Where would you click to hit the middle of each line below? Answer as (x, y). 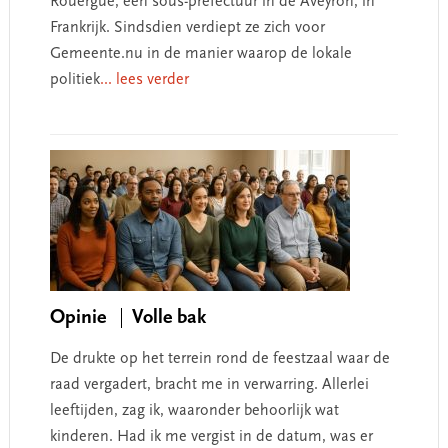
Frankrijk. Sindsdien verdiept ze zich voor (187, 27)
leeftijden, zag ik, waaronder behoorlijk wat (194, 410)
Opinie (80, 317)
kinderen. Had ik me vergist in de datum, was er (211, 436)
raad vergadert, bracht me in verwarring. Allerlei (209, 384)
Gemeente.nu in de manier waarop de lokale (200, 53)
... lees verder (144, 79)
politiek (74, 79)
